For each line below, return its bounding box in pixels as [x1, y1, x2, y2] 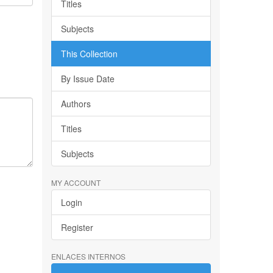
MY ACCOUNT [51, 177, 101, 188]
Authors [60, 97, 91, 110]
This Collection [60, 48, 118, 60]
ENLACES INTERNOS [51, 251, 126, 261]
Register [60, 221, 93, 233]
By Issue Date [60, 73, 115, 85]
